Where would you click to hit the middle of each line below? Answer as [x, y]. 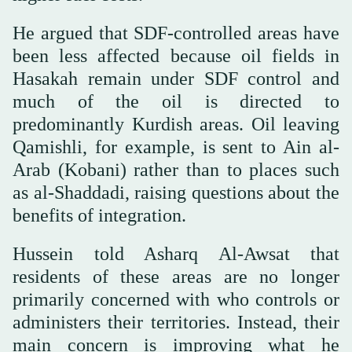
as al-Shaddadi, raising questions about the [176, 192]
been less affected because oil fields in [176, 55]
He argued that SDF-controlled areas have [176, 33]
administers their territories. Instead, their [176, 322]
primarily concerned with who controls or [176, 299]
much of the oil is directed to [176, 101]
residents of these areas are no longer [176, 276]
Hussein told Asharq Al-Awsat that [176, 253]
